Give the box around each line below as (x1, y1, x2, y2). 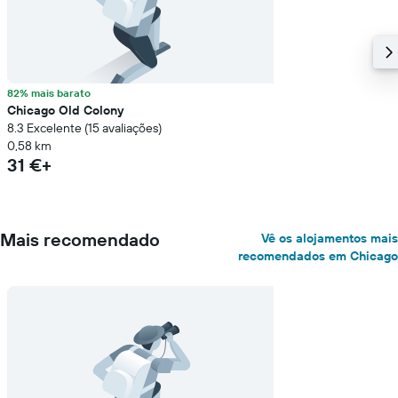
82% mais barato (7, 86, 91, 99)
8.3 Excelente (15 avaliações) (7, 120, 162, 136)
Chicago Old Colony (7, 102, 123, 118)
